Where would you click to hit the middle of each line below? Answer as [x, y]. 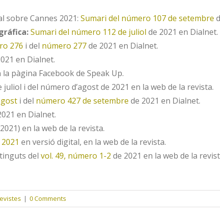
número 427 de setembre [82, 101]
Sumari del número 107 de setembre [147, 18]
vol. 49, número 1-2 [76, 156]
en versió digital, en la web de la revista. [93, 142]
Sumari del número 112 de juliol [88, 32]
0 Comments [48, 198]
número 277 [64, 46]
